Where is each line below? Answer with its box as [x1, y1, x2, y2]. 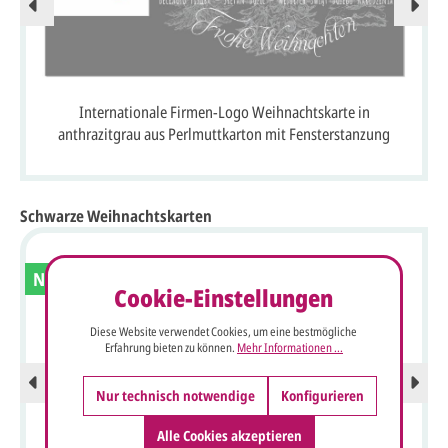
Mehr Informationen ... [236, 338, 343, 356]
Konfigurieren [280, 385, 364, 405]
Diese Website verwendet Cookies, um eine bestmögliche [90, 322, 358, 340]
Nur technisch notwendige [95, 385, 255, 405]
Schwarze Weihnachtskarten [20, 205, 212, 228]
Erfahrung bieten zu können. [104, 338, 237, 356]
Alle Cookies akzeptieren [157, 425, 303, 445]
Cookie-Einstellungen [114, 281, 334, 314]
